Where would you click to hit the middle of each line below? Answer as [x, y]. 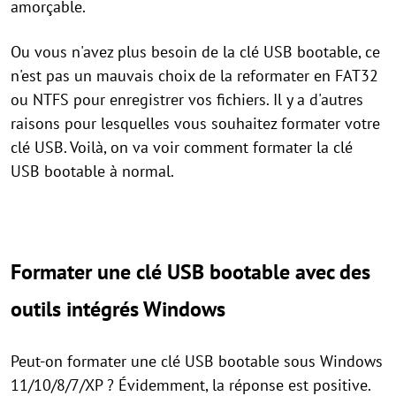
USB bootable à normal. [94, 171]
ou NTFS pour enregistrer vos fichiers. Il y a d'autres [187, 100]
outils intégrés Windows [118, 309]
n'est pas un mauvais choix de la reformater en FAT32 [194, 76]
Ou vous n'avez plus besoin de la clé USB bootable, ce [195, 52]
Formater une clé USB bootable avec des [190, 272]
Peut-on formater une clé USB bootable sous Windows [197, 362]
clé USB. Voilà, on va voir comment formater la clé [182, 148]
